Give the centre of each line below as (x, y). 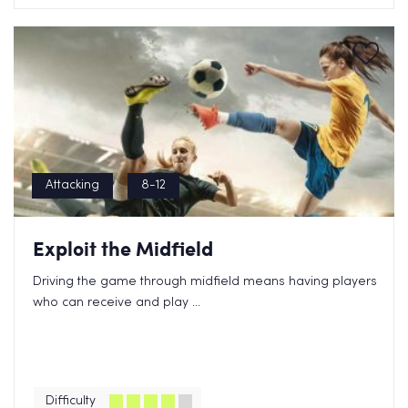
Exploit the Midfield (123, 248)
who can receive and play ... (117, 303)
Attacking (72, 185)
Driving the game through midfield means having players (205, 282)
